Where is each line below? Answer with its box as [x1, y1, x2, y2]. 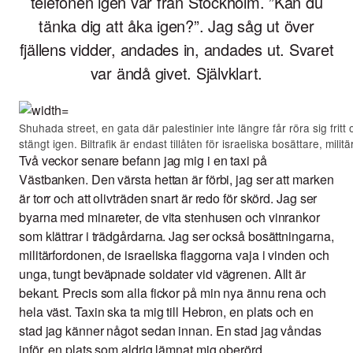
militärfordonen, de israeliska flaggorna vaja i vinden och [19, 246, 329, 265]
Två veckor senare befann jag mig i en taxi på [19, 151, 267, 170]
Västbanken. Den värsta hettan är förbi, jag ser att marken [19, 170, 334, 189]
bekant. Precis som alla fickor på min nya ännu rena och [19, 284, 326, 303]
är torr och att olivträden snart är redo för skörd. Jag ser [19, 189, 318, 208]
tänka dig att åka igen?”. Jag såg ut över [39, 14, 314, 38]
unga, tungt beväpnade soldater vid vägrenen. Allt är [19, 265, 307, 284]
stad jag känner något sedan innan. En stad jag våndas [19, 321, 321, 340]
